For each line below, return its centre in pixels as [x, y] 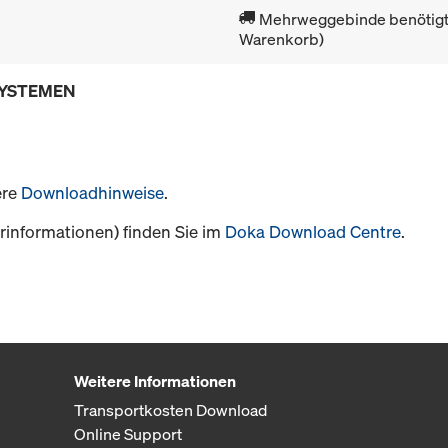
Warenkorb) [281, 39]
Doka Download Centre [313, 232]
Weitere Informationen [154, 381]
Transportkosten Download [170, 410]
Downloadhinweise [92, 193]
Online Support [127, 434]
